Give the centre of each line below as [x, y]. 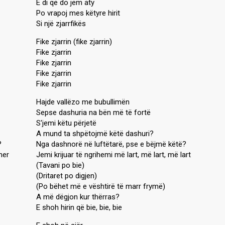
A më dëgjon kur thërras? [78, 197]
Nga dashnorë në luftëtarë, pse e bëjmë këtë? [111, 144]
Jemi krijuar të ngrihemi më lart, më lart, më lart [114, 155]
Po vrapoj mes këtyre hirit [78, 13]
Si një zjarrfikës [61, 24]
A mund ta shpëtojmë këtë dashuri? [95, 134]
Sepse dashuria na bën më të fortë [93, 113]
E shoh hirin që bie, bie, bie [79, 207]
